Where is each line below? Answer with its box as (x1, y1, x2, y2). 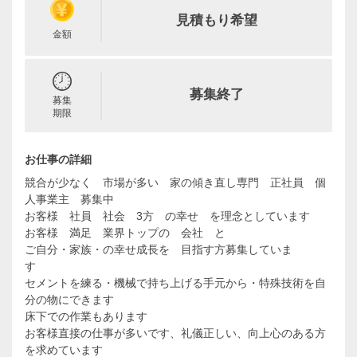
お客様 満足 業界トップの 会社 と (25, 226, 237, 239)
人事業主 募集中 (25, 193, 114, 206)
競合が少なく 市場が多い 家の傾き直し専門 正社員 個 (25, 176, 326, 189)
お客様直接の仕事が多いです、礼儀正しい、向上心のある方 (25, 327, 326, 339)
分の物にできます (25, 293, 114, 306)
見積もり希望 (176, 13, 258, 28)
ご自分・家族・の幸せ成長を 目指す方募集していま (25, 243, 292, 256)
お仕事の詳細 (25, 153, 92, 166)
